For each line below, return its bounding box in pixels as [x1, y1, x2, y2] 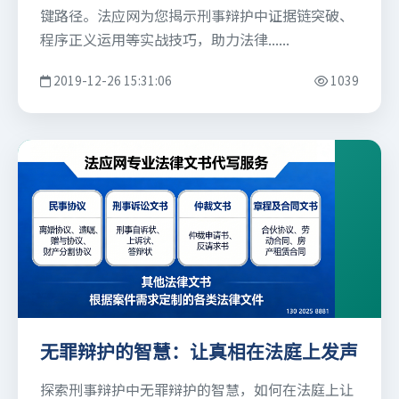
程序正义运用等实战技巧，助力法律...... [40, 28, 289, 50]
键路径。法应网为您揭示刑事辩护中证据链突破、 [40, 4, 354, 26]
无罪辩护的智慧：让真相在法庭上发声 [40, 341, 358, 363]
